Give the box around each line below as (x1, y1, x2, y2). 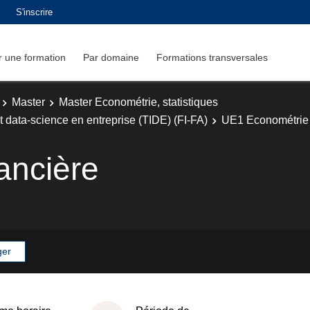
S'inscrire (16, 6, 53, 17)
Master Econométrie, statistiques (59, 96, 218, 108)
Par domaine (83, 51, 139, 63)
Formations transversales (156, 51, 268, 63)
